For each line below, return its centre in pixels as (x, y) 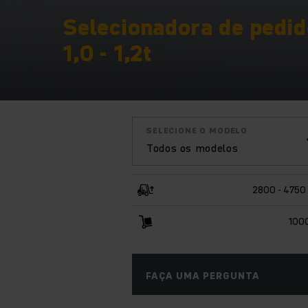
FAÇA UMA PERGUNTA (203, 275)
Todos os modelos (192, 147)
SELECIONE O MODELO (197, 130)
